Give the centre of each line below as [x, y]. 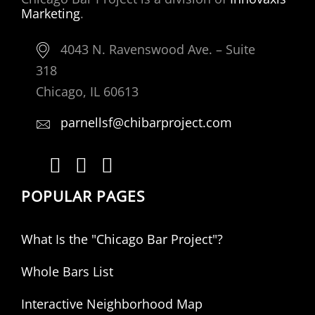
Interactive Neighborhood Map [112, 303]
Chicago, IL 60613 [87, 92]
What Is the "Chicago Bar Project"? [122, 239]
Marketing [51, 14]
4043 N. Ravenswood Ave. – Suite [158, 50]
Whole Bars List [67, 271]
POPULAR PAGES [83, 195]
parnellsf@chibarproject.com [146, 123]
